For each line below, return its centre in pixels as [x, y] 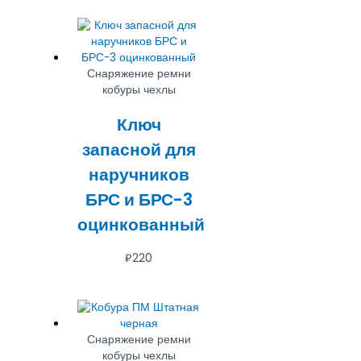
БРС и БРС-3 [139, 200]
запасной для [139, 150]
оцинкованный [141, 225]
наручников [139, 175]
